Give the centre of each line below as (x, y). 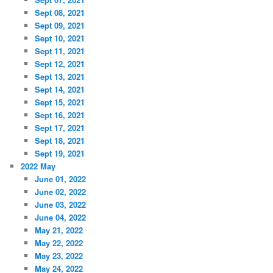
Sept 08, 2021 (59, 13)
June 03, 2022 (60, 205)
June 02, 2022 (60, 192)
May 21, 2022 (58, 230)
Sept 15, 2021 (59, 102)
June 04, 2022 (60, 218)
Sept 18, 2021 (59, 141)
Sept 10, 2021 (59, 38)
